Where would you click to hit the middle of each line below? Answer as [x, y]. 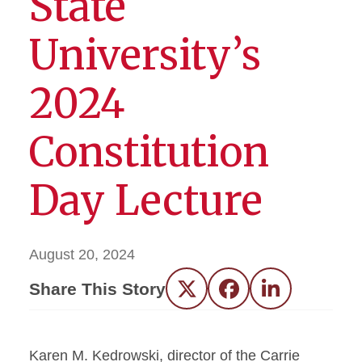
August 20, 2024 [82, 255]
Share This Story [97, 288]
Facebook [260, 295]
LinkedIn [298, 295]
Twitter [208, 295]
